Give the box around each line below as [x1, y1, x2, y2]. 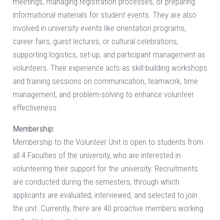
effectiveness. [13, 103, 58, 113]
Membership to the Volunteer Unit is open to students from [13, 137, 203, 147]
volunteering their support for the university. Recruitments [13, 164, 198, 174]
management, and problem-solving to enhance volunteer [13, 89, 194, 100]
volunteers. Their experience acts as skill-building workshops [13, 63, 207, 73]
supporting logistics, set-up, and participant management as [13, 50, 205, 60]
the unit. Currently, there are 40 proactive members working [13, 203, 203, 214]
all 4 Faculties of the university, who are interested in [13, 150, 181, 161]
